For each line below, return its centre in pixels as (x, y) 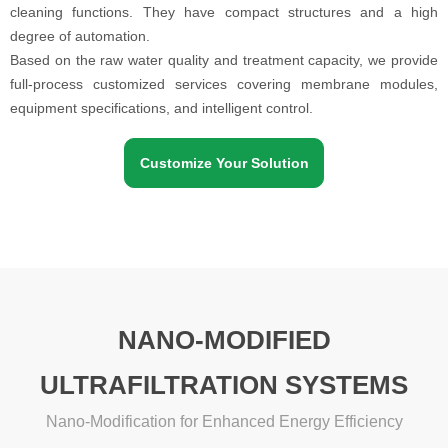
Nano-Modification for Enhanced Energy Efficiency (224, 421)
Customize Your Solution (224, 163)
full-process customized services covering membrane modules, (224, 84)
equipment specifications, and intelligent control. (161, 108)
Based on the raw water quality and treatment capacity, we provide (224, 60)
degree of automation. (80, 36)
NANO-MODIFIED (224, 340)
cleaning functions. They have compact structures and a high (224, 12)
